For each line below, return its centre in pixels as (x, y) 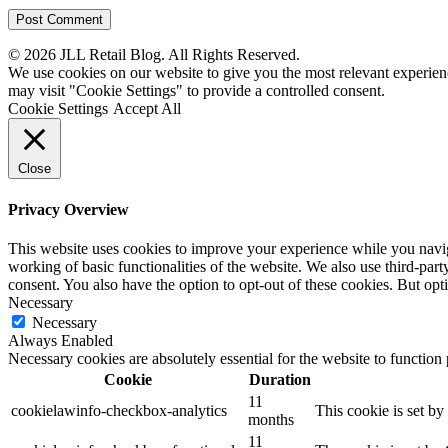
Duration (279, 379)
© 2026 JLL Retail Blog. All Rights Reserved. (154, 55)
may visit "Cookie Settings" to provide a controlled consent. (196, 91)
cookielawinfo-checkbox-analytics (119, 410)
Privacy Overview (68, 209)
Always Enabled (60, 340)
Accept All (147, 109)
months (271, 419)
